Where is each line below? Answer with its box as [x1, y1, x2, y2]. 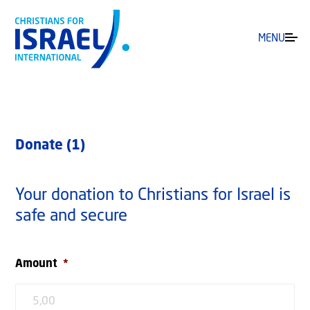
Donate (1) [15, 139, 85, 154]
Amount [15, 259, 57, 271]
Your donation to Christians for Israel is [15, 188, 291, 205]
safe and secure [15, 208, 127, 226]
